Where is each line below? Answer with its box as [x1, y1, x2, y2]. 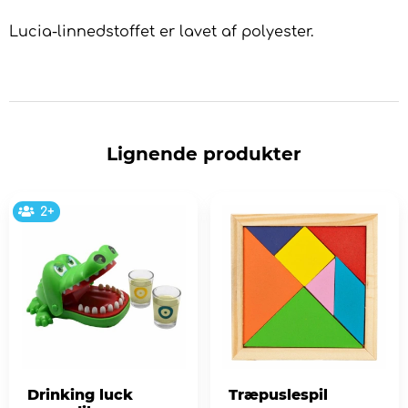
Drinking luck [27, 385, 133, 403]
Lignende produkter [107, 143, 301, 166]
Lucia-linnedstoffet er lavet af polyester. [9, 24, 313, 41]
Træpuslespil [228, 385, 328, 403]
